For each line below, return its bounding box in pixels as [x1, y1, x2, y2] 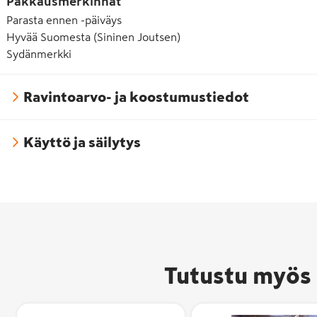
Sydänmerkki [6, 47, 71, 59]
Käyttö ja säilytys [23, 134, 141, 149]
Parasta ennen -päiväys [6, 13, 122, 25]
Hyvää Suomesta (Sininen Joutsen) [6, 30, 180, 42]
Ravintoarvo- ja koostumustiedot [23, 89, 249, 104]
